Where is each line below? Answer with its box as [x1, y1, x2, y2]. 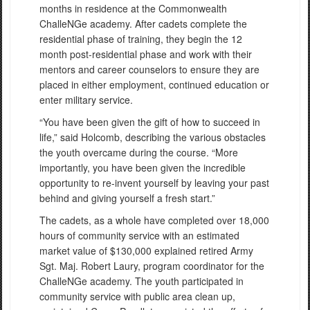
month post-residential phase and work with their [39, 46, 252, 61]
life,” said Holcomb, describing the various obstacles [39, 129, 266, 144]
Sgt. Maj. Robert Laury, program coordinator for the [39, 258, 264, 273]
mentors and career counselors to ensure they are [39, 62, 259, 76]
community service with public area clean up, [39, 289, 235, 303]
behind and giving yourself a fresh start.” [39, 190, 215, 205]
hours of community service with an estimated [39, 228, 239, 242]
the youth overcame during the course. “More [39, 145, 238, 159]
